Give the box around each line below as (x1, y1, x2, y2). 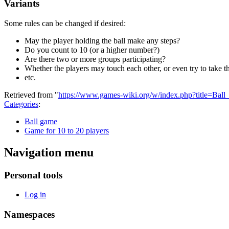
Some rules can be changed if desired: (4, 18, 126, 28)
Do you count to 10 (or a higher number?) (25, 45, 159, 54)
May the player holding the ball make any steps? (25, 36, 180, 45)
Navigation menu (4, 145, 94, 159)
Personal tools (4, 169, 62, 180)
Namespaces (4, 209, 55, 220)
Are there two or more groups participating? (25, 54, 166, 63)
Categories (4, 99, 38, 108)
